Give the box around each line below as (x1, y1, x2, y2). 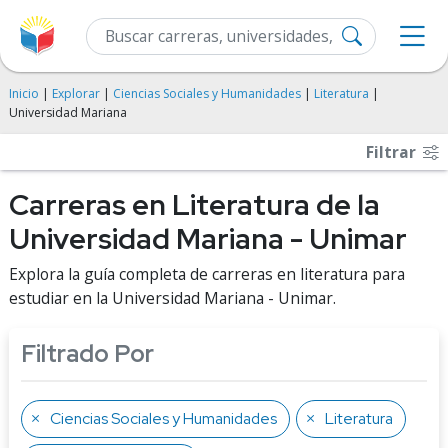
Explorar (52, 85, 100, 102)
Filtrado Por (21, 338, 154, 369)
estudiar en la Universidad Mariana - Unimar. (9, 287, 336, 309)
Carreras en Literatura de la (9, 186, 380, 224)
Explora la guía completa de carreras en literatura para (9, 263, 405, 285)
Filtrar (366, 141, 420, 163)
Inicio (9, 85, 39, 102)
